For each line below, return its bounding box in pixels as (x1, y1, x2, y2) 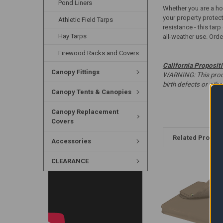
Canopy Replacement (51, 108, 118, 116)
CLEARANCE (51, 157, 89, 165)
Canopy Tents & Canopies (51, 88, 131, 96)
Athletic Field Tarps (58, 15, 113, 23)
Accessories (51, 137, 91, 145)
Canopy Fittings (51, 68, 100, 76)
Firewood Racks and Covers (58, 49, 139, 57)
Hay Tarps (58, 32, 87, 40)
